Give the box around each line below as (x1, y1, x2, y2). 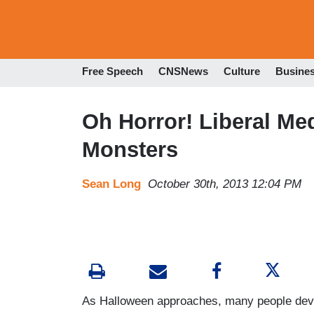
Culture (224, 65, 260, 78)
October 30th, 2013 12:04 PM (148, 177, 301, 191)
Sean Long (82, 177, 141, 191)
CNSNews (158, 65, 208, 78)
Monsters (82, 137, 178, 162)
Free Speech (82, 65, 143, 78)
